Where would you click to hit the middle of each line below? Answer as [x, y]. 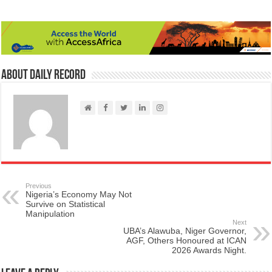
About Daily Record [44, 76]
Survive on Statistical [66, 204]
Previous [39, 186]
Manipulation [50, 214]
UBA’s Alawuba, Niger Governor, [185, 231]
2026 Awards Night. [209, 250]
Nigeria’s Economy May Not [79, 195]
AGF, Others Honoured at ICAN [186, 241]
